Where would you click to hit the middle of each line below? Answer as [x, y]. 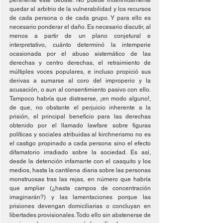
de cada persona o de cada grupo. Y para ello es [80, 18]
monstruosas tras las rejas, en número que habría [80, 179]
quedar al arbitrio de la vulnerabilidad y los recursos [80, 9]
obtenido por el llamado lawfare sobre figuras [80, 125]
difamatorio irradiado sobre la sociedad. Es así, [80, 152]
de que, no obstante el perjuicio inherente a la [80, 108]
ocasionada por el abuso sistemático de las [80, 54]
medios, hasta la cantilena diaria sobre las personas [80, 170]
